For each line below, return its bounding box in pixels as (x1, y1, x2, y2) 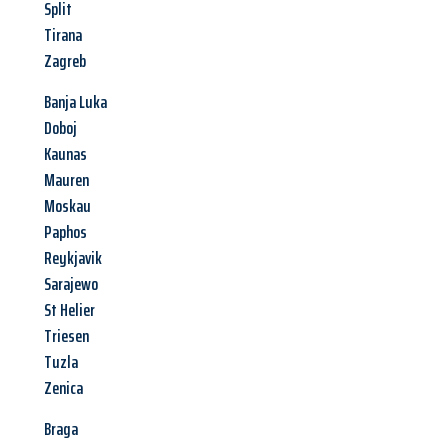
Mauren (44, 166, 89, 195)
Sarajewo (44, 270, 98, 299)
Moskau (44, 192, 91, 221)
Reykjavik (44, 244, 102, 273)
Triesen (44, 322, 89, 351)
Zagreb (44, 47, 86, 76)
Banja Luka (44, 88, 107, 117)
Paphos (44, 218, 87, 247)
